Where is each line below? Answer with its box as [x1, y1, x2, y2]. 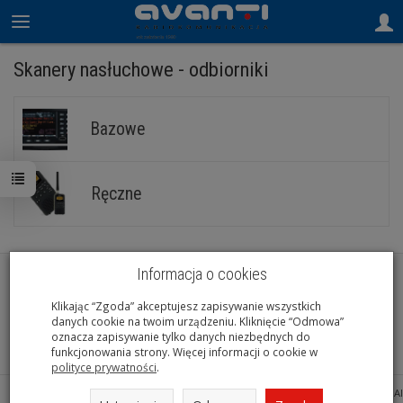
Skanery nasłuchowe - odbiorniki [13, 58, 269, 81]
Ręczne [91, 184, 141, 204]
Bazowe [91, 119, 145, 139]
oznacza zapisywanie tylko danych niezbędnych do [51, 328, 310, 344]
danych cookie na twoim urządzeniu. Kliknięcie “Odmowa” [51, 313, 344, 328]
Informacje [159, 290, 235, 309]
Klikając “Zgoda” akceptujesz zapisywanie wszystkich [51, 298, 321, 313]
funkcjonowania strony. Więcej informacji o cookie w [51, 344, 318, 359]
